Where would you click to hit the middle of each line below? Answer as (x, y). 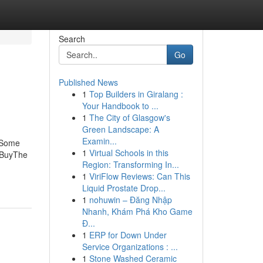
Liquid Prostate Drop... (124, 188)
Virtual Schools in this (129, 153)
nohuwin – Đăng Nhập (130, 200)
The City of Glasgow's (129, 117)
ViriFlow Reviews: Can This (139, 176)
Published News (88, 82)
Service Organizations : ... (130, 247)
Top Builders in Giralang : (136, 94)
